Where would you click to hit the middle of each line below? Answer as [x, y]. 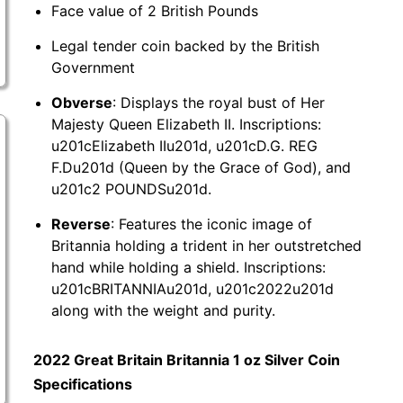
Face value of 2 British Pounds [155, 11]
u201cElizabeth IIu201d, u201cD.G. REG [185, 146]
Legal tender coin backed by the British [186, 46]
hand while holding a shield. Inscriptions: [189, 267]
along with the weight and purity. [164, 310]
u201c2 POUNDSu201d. [132, 189]
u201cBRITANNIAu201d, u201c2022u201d [193, 289]
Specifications [83, 384]
